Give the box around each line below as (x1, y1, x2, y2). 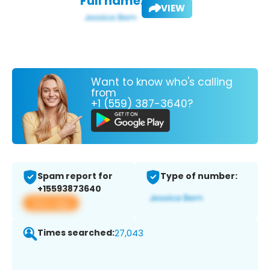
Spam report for (37, 170, 113, 183)
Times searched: (37, 227, 115, 239)
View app (30, 196, 72, 210)
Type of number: (160, 170, 237, 183)
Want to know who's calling (91, 74, 233, 89)
